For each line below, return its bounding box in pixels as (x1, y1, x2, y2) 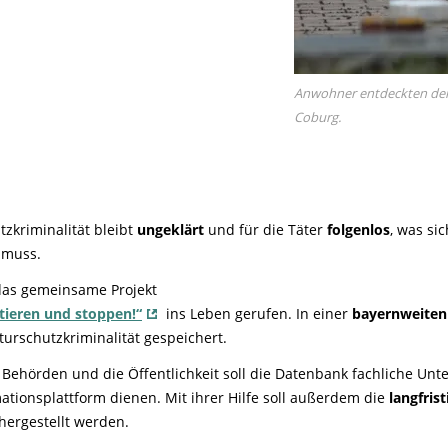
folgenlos (327, 219, 390, 239)
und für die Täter (204, 219, 327, 239)
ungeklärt (137, 219, 204, 239)
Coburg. (294, 108, 341, 127)
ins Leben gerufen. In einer (162, 303, 352, 323)
